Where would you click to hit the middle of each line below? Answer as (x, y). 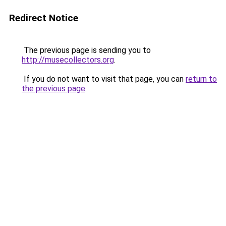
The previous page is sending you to (86, 50)
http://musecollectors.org (68, 60)
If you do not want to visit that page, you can (104, 79)
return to (201, 79)
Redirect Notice (44, 18)
